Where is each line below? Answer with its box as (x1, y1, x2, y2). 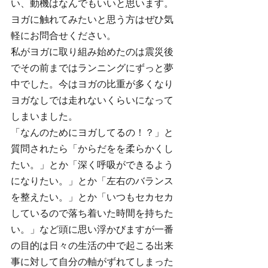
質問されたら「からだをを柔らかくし (11, 144, 173, 154)
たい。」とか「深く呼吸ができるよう (11, 160, 173, 170)
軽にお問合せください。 (11, 31, 116, 41)
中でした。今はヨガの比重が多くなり (11, 79, 173, 89)
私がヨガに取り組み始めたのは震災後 (11, 47, 173, 57)
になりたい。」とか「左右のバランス (11, 176, 173, 186)
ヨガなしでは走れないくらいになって (11, 95, 173, 105)
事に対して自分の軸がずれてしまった (11, 257, 173, 267)
